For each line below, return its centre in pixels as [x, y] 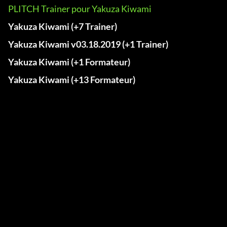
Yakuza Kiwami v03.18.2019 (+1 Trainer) [88, 44]
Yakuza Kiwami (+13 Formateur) [72, 80]
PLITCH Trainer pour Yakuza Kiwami [80, 9]
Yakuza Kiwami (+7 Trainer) [63, 27]
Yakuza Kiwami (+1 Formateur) [69, 62]
